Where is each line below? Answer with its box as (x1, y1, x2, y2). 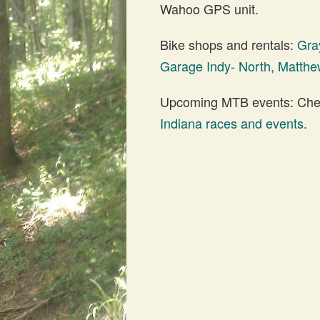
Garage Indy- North (160, 56, 271, 75)
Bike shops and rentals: (160, 35, 297, 54)
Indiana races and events (160, 114, 304, 132)
